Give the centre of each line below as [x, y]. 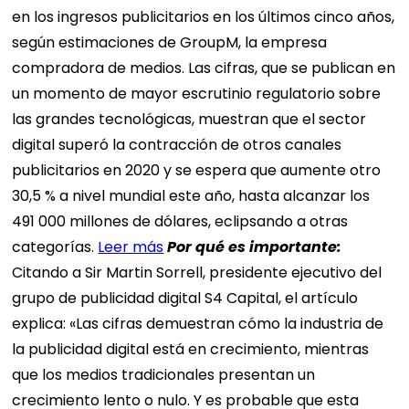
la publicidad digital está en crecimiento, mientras [191, 349]
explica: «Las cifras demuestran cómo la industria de [198, 323]
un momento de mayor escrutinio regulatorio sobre [197, 93]
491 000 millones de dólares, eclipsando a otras [180, 221]
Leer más [131, 246]
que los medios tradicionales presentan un [164, 374]
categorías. [55, 246]
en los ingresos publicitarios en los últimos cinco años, [204, 16]
